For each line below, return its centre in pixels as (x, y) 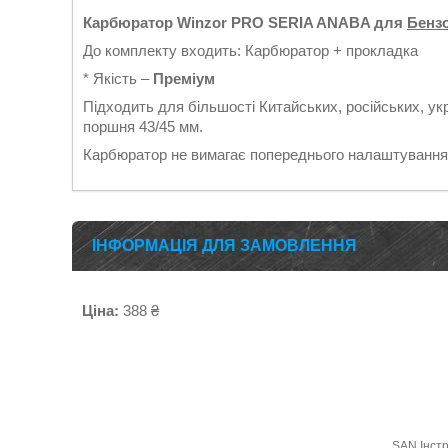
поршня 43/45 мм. (143, 126)
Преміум (182, 78)
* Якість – (116, 78)
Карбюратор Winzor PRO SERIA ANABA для (245, 22)
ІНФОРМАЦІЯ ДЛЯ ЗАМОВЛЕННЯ (224, 245)
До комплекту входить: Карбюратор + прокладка (250, 50)
